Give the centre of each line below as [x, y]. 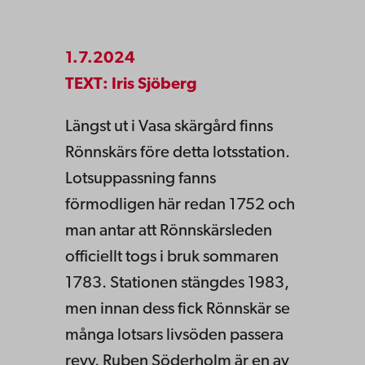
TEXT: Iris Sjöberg [131, 85]
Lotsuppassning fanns [141, 180]
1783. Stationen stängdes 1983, [177, 284]
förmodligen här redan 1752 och [180, 206]
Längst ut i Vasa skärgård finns [169, 128]
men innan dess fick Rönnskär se [178, 310]
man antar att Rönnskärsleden [169, 232]
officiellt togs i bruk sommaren [172, 258]
